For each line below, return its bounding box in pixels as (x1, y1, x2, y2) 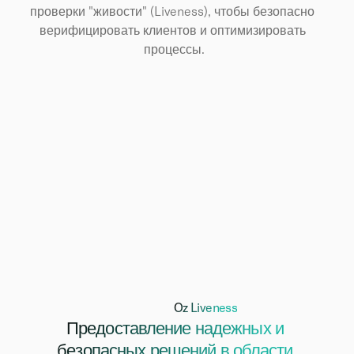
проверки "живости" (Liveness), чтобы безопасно (30, 3, 314, 18)
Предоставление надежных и (66, 317, 284, 337)
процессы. (143, 41, 205, 56)
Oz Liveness (174, 299, 237, 314)
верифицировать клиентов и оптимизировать (39, 22, 306, 37)
